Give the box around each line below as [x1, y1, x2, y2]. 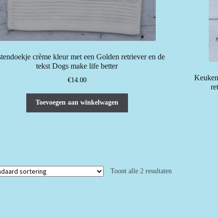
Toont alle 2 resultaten [110, 167, 172, 175]
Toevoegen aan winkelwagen [36, 99, 119, 107]
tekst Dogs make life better [36, 62, 118, 71]
